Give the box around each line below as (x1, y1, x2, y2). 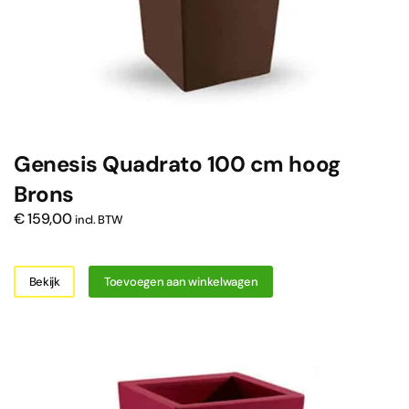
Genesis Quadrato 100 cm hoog (14, 150, 341, 179)
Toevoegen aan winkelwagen (103, 273, 258, 289)
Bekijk (28, 273, 60, 289)
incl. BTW (75, 212, 123, 228)
